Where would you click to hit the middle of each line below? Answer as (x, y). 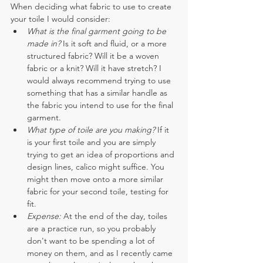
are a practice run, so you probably (92, 228)
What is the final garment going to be (98, 31)
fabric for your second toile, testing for (99, 191)
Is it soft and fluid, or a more (115, 43)
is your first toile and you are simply (92, 142)
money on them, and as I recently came (101, 253)
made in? (44, 43)
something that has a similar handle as (98, 92)
